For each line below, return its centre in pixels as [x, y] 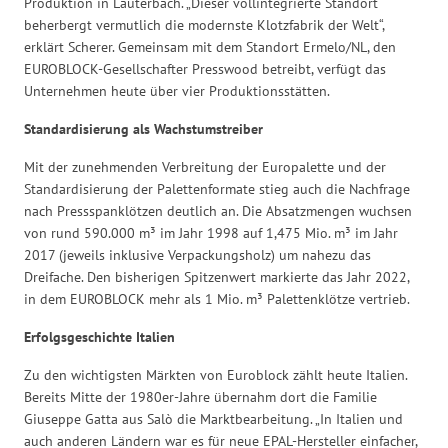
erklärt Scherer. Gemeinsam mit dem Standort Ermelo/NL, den [210, 47]
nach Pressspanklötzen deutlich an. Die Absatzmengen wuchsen [218, 211]
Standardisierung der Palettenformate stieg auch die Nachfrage [217, 189]
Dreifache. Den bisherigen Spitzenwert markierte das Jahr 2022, [217, 277]
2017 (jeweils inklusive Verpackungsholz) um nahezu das [198, 255]
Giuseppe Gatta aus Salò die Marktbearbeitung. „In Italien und [214, 419]
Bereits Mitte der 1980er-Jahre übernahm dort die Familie [201, 397]
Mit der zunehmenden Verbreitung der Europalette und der [205, 167]
